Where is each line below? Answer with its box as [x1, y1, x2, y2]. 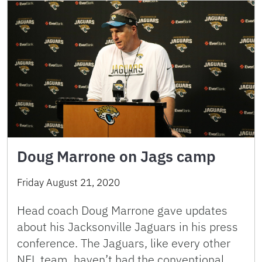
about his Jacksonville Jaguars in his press [17, 219, 238, 235]
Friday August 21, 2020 [17, 176, 120, 189]
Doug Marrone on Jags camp [17, 146, 216, 167]
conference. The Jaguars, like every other [17, 235, 230, 251]
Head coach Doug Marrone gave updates [17, 202, 227, 219]
